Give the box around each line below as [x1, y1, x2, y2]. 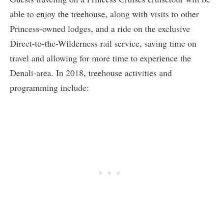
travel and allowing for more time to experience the [10, 52, 191, 64]
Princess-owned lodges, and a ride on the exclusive [10, 22, 190, 34]
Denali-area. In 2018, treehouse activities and [10, 66, 172, 79]
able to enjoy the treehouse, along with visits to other [10, 7, 199, 20]
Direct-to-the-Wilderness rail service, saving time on [10, 37, 196, 49]
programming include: [10, 81, 89, 93]
